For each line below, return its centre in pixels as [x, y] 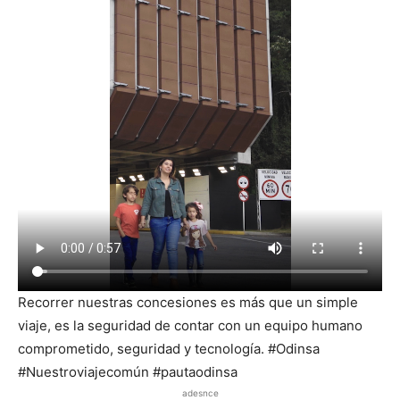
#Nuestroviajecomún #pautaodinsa [128, 371]
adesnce [200, 392]
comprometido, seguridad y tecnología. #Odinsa [169, 348]
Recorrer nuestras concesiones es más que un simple [188, 302]
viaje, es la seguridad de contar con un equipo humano [190, 325]
